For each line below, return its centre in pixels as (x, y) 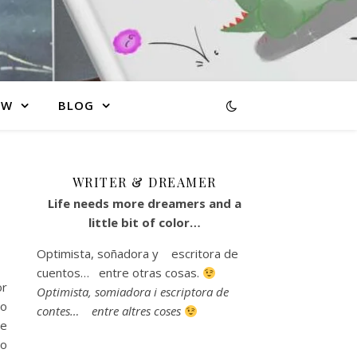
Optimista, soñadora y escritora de (137, 253)
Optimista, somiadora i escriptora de (133, 292)
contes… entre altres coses (110, 311)
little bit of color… (144, 222)
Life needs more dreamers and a (144, 203)
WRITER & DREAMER (144, 182)
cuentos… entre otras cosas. (120, 273)
